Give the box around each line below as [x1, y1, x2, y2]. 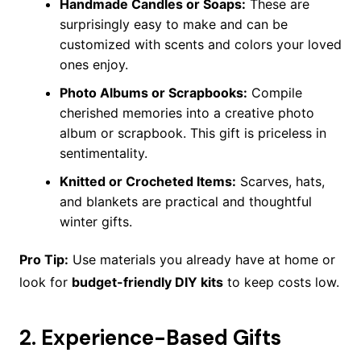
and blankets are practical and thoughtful [59, 193, 312, 210]
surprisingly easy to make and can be [59, 16, 288, 33]
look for [19, 274, 72, 291]
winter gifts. [59, 214, 132, 230]
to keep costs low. [222, 274, 339, 291]
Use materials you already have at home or [68, 251, 335, 268]
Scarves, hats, [235, 173, 325, 190]
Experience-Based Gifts [40, 324, 281, 352]
